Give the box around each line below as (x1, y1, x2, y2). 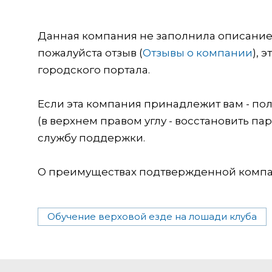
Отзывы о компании (143, 46, 253, 59)
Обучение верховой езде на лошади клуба (47, 210, 257, 222)
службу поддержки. (38, 131, 145, 144)
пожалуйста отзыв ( (38, 46, 143, 59)
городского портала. (38, 63, 150, 76)
